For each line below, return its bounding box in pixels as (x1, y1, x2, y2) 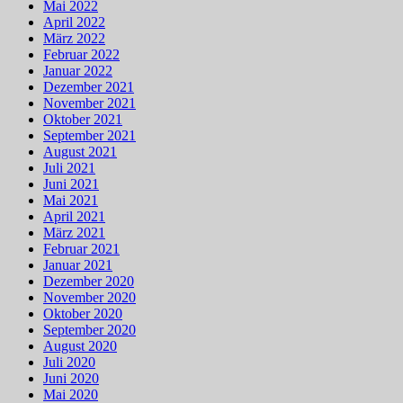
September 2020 (43, 321, 136, 337)
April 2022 (43, 13, 105, 30)
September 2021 (43, 127, 136, 143)
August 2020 (43, 337, 117, 354)
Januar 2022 (43, 62, 112, 78)
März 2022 (43, 30, 105, 46)
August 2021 (43, 143, 117, 159)
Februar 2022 (43, 46, 120, 62)
